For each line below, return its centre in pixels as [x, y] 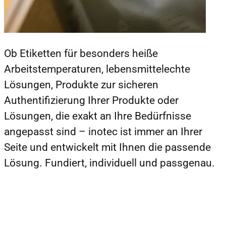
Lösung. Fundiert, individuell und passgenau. [109, 163]
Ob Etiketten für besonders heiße [81, 53]
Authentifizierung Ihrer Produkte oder [91, 100]
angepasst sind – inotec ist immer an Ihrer [103, 131]
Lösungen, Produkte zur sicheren [81, 84]
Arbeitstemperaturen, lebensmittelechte [97, 69]
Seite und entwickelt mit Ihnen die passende [107, 147]
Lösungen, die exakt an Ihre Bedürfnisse [98, 116]
